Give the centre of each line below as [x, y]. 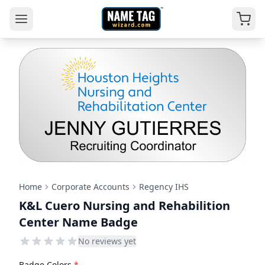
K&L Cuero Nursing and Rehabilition [125, 205]
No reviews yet [107, 241]
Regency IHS [164, 186]
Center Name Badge [78, 222]
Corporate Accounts [91, 186]
